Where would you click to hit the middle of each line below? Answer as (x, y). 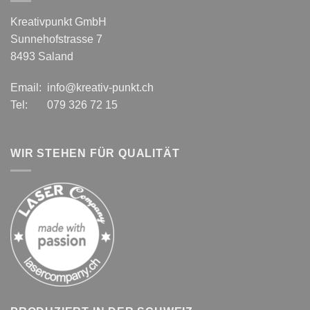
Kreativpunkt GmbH (58, 21)
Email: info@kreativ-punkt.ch (82, 88)
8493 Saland (42, 56)
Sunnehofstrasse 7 (56, 39)
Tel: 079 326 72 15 (64, 105)
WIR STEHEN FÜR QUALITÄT (95, 154)
